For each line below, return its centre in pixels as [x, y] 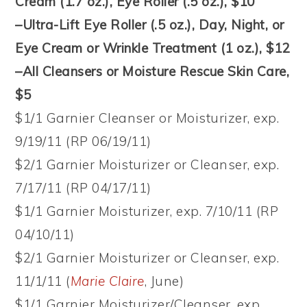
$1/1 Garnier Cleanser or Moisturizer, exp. [147, 118]
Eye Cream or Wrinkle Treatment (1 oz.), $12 [152, 48]
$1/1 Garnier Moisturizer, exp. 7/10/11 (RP [147, 211]
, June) [164, 281]
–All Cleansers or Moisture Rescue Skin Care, [152, 71]
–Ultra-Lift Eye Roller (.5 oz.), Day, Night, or [150, 24]
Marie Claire [107, 281]
